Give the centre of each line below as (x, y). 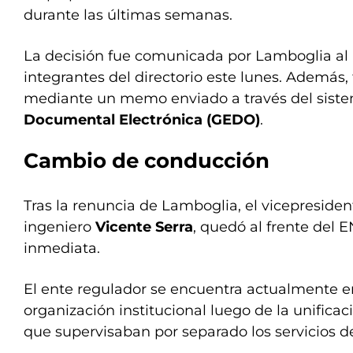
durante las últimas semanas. (128, 15)
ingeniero (59, 227)
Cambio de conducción (147, 161)
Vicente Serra (144, 227)
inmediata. (62, 248)
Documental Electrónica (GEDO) (142, 120)
